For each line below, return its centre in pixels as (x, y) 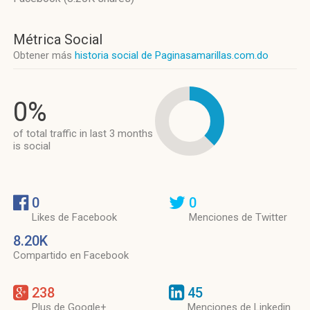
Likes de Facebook (74, 217)
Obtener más (44, 55)
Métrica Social (58, 39)
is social (32, 146)
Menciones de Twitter (238, 217)
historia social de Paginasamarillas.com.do (172, 55)
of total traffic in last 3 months (83, 134)
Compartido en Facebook (71, 255)
